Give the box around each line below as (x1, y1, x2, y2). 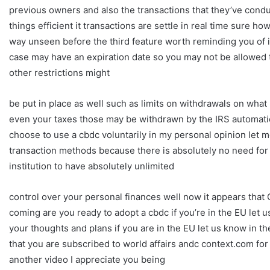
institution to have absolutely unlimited (9, 160, 174, 172)
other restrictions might (9, 66, 110, 78)
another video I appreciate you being (9, 253, 165, 265)
